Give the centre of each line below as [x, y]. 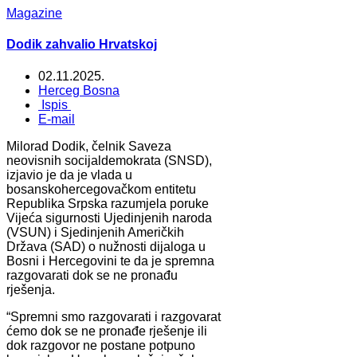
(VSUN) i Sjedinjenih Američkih [95, 232]
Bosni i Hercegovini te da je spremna [110, 261]
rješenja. [31, 289]
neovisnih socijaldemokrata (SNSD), [109, 160]
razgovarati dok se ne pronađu [92, 275]
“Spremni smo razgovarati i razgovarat [114, 316]
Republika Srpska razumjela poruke [108, 203]
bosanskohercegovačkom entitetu [101, 189]
